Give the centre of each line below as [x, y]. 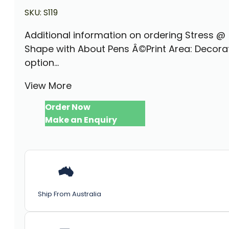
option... [42, 62]
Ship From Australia [70, 194]
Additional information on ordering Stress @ [125, 35]
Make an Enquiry [81, 120]
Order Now [68, 107]
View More [48, 85]
